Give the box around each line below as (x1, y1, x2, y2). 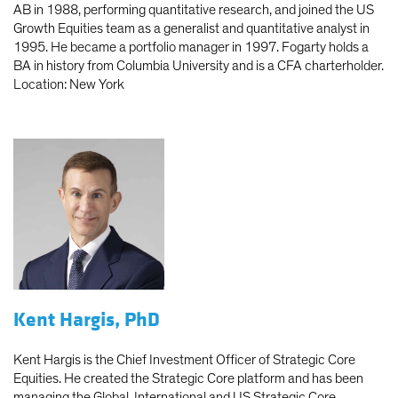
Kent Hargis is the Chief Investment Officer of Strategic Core (13, 353, 355, 368)
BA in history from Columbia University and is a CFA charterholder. (13, 59, 384, 74)
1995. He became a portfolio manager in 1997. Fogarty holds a (13, 40, 369, 55)
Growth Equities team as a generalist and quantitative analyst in (13, 21, 370, 36)
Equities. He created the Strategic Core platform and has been (13, 371, 363, 386)
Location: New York (13, 77, 124, 92)
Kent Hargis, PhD (13, 307, 160, 333)
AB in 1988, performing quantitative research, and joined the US (13, 3, 374, 18)
